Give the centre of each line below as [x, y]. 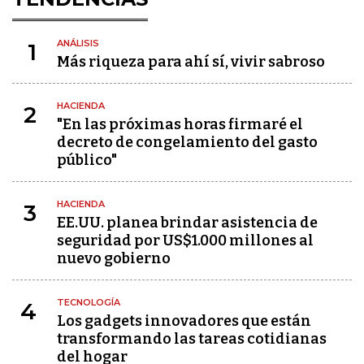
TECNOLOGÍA [89, 302]
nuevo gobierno [114, 258]
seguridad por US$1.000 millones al [185, 240]
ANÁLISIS [78, 43]
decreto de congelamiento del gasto [187, 142]
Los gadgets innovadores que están [184, 321]
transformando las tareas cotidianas [192, 339]
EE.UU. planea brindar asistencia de [187, 223]
